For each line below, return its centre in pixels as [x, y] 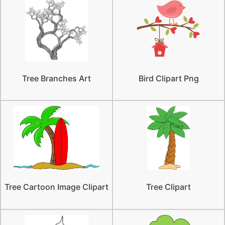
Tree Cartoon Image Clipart [57, 187]
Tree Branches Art [57, 79]
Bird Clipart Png [168, 79]
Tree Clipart [168, 187]
